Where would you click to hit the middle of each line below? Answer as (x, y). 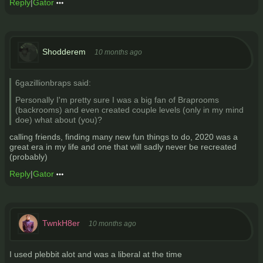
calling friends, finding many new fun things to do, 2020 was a (124, 137)
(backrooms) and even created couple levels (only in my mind (129, 110)
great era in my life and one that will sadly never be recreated (123, 147)
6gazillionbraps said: (53, 83)
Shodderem (64, 51)
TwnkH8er (61, 223)
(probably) (28, 157)
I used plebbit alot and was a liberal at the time (96, 254)
